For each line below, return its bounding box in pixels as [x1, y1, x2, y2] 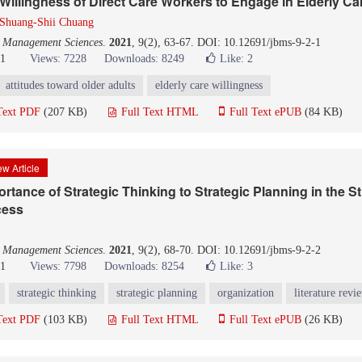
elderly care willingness [155, 79, 263, 91]
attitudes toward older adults [6, 79, 135, 91]
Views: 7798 [30, 260, 86, 272]
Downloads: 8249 [104, 53, 184, 65]
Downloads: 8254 [104, 260, 184, 272]
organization [217, 287, 274, 299]
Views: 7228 [30, 53, 86, 65]
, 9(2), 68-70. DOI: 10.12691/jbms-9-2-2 [132, 244, 321, 256]
